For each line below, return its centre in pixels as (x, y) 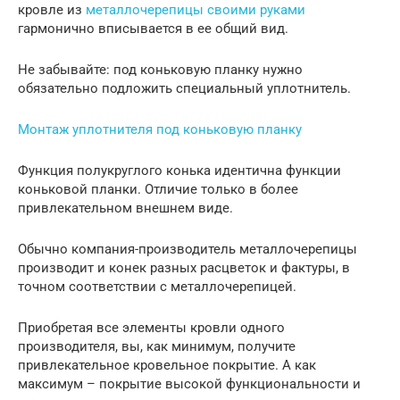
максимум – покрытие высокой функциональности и (189, 383)
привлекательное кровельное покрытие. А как (167, 365)
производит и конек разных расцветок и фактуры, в (184, 267)
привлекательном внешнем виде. (125, 208)
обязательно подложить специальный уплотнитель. (184, 88)
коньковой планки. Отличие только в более (158, 189)
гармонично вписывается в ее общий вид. (153, 28)
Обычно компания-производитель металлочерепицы (187, 249)
